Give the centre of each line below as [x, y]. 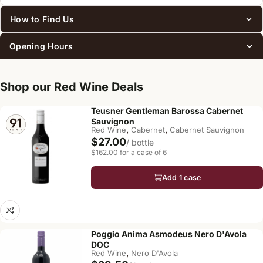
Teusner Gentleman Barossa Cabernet [167, 111]
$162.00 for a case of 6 [129, 152]
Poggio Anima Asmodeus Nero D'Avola [169, 234]
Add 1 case [181, 178]
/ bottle [140, 142]
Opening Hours [41, 46]
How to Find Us [42, 19]
